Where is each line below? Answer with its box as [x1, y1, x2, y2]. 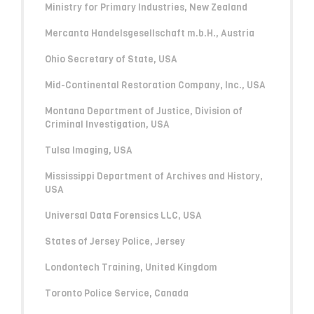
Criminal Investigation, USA [45, 118, 170, 130]
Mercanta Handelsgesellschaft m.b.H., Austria [45, 27, 254, 39]
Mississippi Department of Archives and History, [45, 170, 263, 182]
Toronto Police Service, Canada [45, 287, 189, 299]
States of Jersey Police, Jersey [45, 235, 185, 247]
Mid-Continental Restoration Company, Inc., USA [45, 78, 266, 91]
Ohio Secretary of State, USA [45, 53, 177, 65]
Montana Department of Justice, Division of [45, 104, 243, 117]
